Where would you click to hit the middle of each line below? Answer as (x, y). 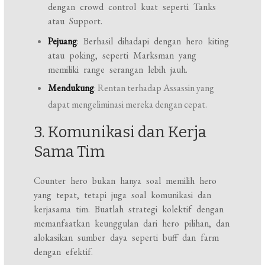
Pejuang (63, 41)
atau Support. (75, 21)
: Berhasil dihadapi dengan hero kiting (153, 41)
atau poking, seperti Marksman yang (122, 56)
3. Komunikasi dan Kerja (120, 132)
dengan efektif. (64, 252)
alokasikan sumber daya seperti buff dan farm (127, 238)
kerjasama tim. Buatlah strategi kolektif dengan (129, 209)
